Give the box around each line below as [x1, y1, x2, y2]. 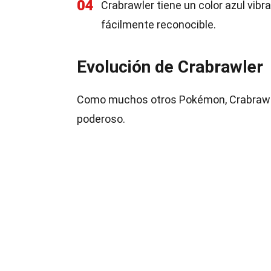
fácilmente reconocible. [101, 18, 216, 31]
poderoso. [77, 113, 125, 125]
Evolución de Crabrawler [77, 57, 263, 77]
